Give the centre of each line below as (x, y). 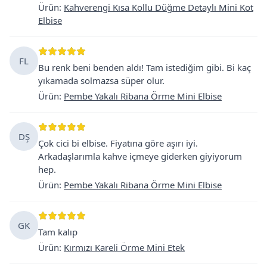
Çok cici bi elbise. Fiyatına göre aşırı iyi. (118, 143)
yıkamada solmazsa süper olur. (101, 80)
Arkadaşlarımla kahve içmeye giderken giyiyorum (140, 156)
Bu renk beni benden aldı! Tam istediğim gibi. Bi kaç (145, 67)
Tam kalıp (58, 232)
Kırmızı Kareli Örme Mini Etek (124, 247)
